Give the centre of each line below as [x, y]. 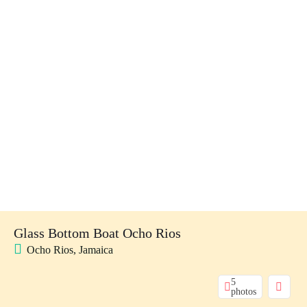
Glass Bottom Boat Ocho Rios [97, 233]
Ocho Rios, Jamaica [70, 250]
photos [243, 291]
